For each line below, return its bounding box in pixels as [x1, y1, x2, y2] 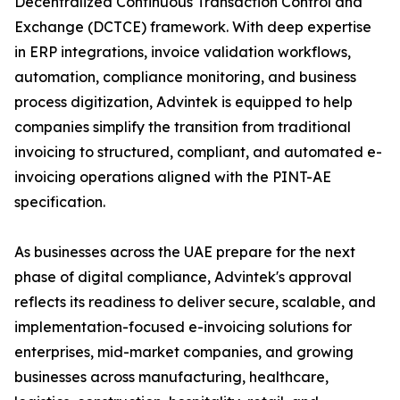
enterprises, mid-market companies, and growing [14, 343, 354, 362]
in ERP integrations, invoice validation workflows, [14, 43, 351, 62]
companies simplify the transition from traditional [14, 118, 351, 137]
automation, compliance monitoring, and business [14, 68, 356, 87]
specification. [14, 193, 105, 212]
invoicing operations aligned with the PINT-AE [14, 168, 331, 187]
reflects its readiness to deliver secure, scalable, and [14, 293, 376, 312]
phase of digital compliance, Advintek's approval [14, 268, 352, 287]
